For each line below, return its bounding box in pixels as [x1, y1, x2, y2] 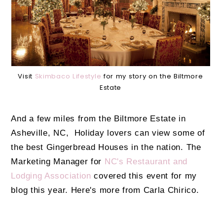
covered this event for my [94, 171, 197, 181]
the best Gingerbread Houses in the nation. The [11, 143, 201, 152]
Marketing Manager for [11, 157, 105, 166]
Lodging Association [11, 171, 94, 181]
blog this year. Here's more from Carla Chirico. [11, 185, 199, 195]
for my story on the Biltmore [103, 72, 203, 81]
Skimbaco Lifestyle [35, 72, 104, 81]
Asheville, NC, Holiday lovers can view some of [11, 128, 205, 138]
